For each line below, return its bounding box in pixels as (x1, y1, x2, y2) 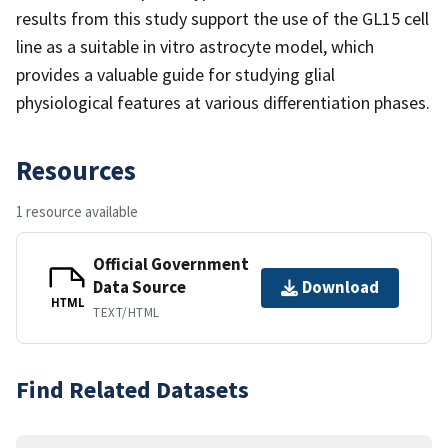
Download (302, 276, 379, 299)
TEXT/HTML (93, 303, 160, 321)
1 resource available (16, 201, 138, 221)
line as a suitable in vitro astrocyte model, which (16, 34, 374, 58)
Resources (16, 152, 136, 187)
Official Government (93, 252, 249, 275)
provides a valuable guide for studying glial (16, 62, 335, 86)
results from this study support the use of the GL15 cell (16, 6, 429, 30)
